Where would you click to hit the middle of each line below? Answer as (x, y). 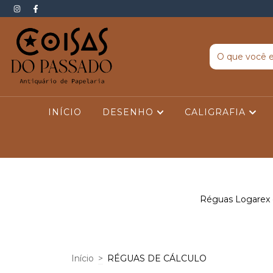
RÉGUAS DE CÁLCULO (157, 258)
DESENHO (129, 112)
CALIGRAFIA (217, 112)
